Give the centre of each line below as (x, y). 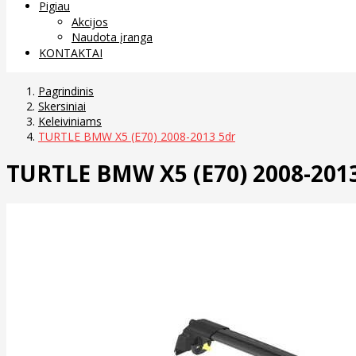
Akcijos (90, 21)
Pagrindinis (66, 91)
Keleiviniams (70, 121)
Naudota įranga (112, 37)
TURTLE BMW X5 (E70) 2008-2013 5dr (137, 136)
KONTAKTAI (71, 52)
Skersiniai (62, 106)
